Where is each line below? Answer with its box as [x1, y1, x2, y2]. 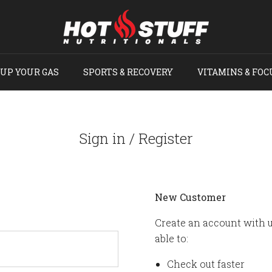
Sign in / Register [79, 129, 193, 148]
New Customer [154, 191, 226, 203]
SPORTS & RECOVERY [83, 66, 173, 78]
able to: [154, 232, 188, 245]
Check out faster [166, 257, 245, 270]
